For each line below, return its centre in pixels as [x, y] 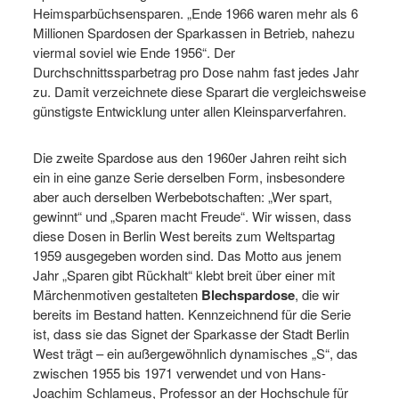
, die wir [317, 295]
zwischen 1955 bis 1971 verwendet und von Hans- [179, 373]
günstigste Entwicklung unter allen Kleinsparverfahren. [190, 111]
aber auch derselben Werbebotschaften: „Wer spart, [183, 197]
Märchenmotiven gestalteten [115, 295]
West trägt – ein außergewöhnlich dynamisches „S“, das [195, 354]
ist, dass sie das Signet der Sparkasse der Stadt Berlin [191, 334]
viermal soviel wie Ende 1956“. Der [134, 53]
